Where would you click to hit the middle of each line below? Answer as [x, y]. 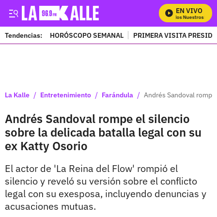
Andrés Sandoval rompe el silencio [97, 119]
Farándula [117, 95]
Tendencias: [23, 35]
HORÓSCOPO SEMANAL [87, 35]
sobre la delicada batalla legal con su [103, 132]
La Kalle [17, 95]
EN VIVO [189, 11]
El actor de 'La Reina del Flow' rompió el [91, 168]
